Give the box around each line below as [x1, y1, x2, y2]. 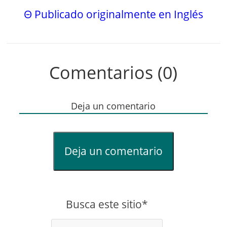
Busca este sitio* [65, 197, 148, 212]
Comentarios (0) [49, 61, 178, 85]
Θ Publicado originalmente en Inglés [23, 7, 203, 22]
